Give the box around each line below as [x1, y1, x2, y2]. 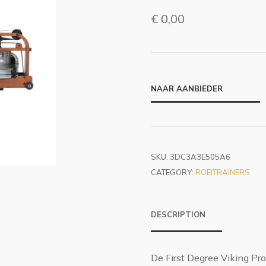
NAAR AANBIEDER [151, 84, 223, 93]
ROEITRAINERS [195, 167, 250, 177]
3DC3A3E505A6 [170, 152, 230, 161]
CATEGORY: [151, 167, 195, 177]
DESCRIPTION [151, 210, 205, 219]
